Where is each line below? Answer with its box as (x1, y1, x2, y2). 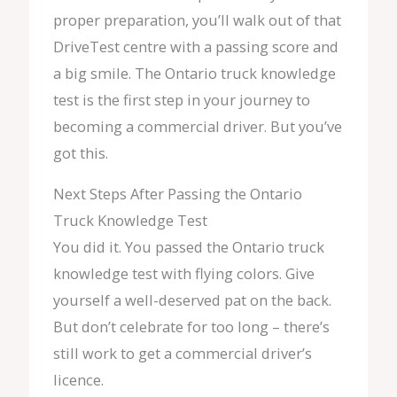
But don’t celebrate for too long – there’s (52, 315, 330, 337)
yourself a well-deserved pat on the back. (52, 289, 331, 310)
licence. (52, 369, 104, 390)
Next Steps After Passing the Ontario (52, 183, 302, 204)
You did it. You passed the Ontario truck (52, 236, 324, 257)
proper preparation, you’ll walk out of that (52, 9, 341, 30)
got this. (52, 142, 108, 163)
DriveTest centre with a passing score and (52, 35, 339, 57)
